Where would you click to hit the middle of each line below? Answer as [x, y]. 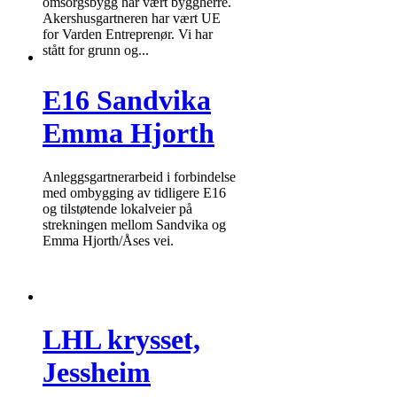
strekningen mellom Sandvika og [134, 224]
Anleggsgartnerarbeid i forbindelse [139, 176]
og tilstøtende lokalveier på [117, 208]
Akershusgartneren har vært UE [132, 18]
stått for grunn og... [96, 50]
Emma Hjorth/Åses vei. [108, 240]
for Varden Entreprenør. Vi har [128, 34]
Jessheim [97, 373]
